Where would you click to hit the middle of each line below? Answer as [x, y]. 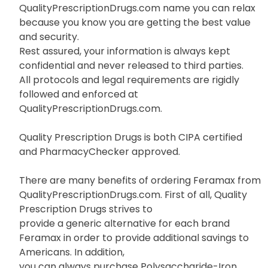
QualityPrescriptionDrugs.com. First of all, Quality [133, 195]
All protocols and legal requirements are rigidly [129, 80]
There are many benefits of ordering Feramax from [140, 181]
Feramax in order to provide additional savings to [134, 238]
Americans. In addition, [72, 252]
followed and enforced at [79, 95]
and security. [49, 37]
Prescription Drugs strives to [86, 209]
